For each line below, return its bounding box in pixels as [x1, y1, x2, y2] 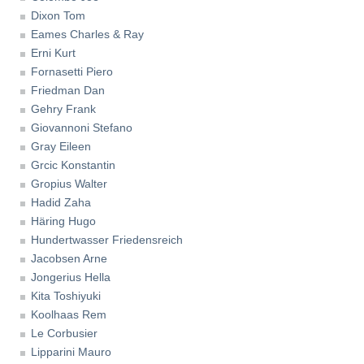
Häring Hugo [31, 214, 96, 228]
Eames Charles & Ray [31, 28, 144, 41]
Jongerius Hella [31, 271, 110, 284]
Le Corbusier [31, 327, 97, 340]
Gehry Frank [31, 102, 96, 116]
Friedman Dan [31, 84, 105, 97]
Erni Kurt [31, 46, 76, 60]
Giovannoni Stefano [31, 121, 132, 135]
